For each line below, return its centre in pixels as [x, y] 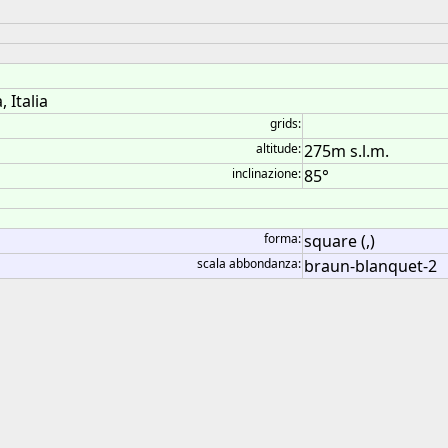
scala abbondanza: [249, 263]
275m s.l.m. [346, 151]
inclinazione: [266, 173]
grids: [285, 123]
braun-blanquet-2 [370, 266]
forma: [282, 238]
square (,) [339, 241]
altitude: [278, 148]
